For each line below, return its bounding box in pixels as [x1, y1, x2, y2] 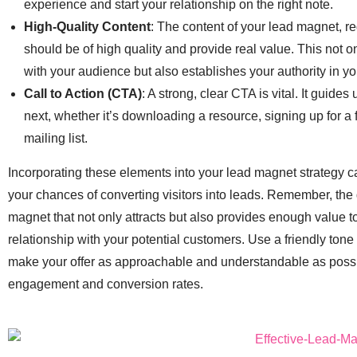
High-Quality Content [24, 19, 151, 33]
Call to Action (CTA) [24, 86, 142, 100]
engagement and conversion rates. [8, 277, 203, 291]
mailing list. [24, 131, 88, 145]
